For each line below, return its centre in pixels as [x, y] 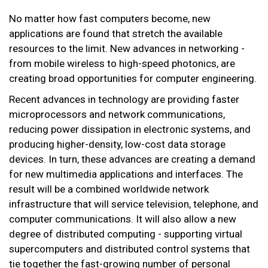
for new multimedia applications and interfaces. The [126, 174]
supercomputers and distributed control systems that [130, 249]
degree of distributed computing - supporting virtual [126, 234]
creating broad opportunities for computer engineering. [133, 79]
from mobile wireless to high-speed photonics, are [122, 64]
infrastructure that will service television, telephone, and [134, 204]
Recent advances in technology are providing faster [124, 100]
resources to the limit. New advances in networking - [127, 49]
